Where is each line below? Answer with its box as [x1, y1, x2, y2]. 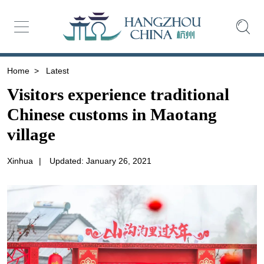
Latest [43, 65, 69, 75]
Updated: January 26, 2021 [49, 156, 151, 166]
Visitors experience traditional [6, 85, 229, 104]
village [6, 125, 55, 144]
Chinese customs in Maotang [6, 105, 217, 124]
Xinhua [6, 156, 33, 166]
